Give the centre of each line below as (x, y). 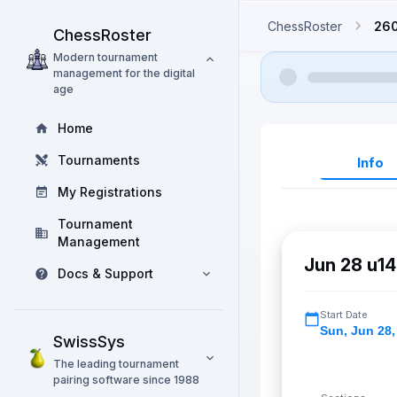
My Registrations (110, 192)
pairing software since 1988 (126, 380)
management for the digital (124, 73)
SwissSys (89, 342)
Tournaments (99, 160)
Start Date (344, 315)
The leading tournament (116, 364)
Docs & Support (105, 273)
